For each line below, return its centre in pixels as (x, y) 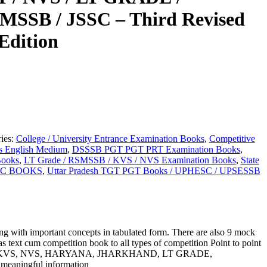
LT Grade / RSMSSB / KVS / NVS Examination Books (130, 160)
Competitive (232, 138)
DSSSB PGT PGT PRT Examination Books (156, 149)
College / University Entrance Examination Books (110, 138)
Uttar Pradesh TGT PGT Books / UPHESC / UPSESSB (153, 170)
